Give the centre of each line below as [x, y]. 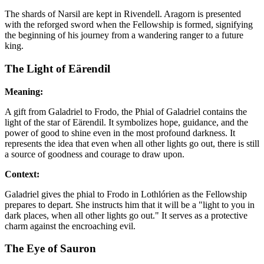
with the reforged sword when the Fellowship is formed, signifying [129, 25]
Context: [22, 174]
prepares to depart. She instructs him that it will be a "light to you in [130, 204]
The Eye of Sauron [50, 249]
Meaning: [24, 91]
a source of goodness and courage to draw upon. [95, 154]
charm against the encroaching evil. [70, 226]
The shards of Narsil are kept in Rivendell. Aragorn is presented [123, 14]
